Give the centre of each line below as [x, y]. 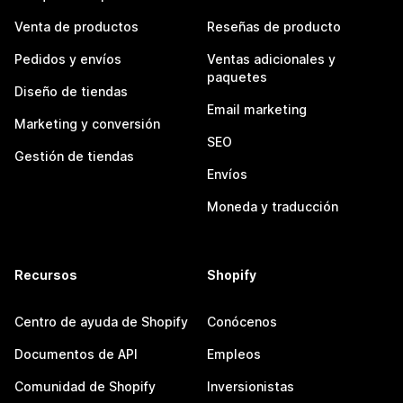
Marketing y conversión [87, 124]
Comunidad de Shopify [85, 387]
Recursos [46, 275]
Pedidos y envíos [68, 59]
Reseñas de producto [274, 27]
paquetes [237, 77]
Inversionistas [251, 387]
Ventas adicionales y [271, 59]
